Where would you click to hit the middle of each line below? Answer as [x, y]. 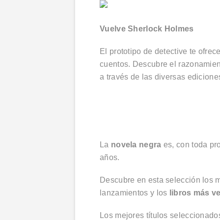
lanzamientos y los [135, 193]
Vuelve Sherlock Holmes [147, 29]
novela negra [136, 145]
